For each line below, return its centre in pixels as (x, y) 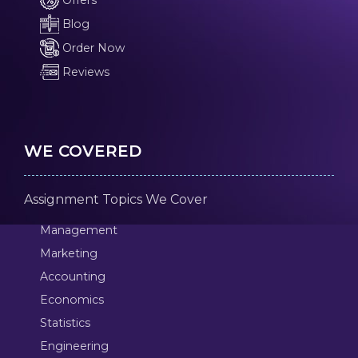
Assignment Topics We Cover (115, 199)
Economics (72, 299)
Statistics (65, 322)
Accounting (72, 276)
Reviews (84, 72)
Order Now (91, 48)
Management (78, 230)
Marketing (68, 253)
